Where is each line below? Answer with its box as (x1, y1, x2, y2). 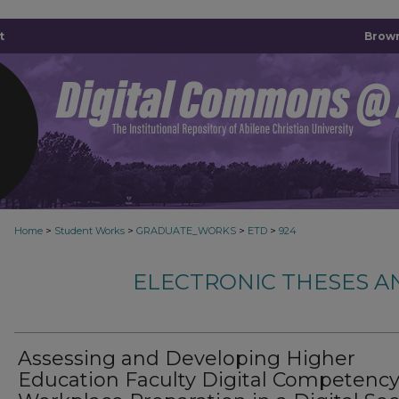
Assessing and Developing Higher (18, 346, 355, 370)
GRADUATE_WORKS (136, 224, 236, 237)
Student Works (54, 224, 125, 237)
